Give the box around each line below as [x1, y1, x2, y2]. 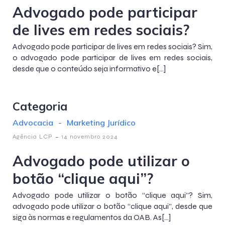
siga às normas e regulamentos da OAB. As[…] [13, 212, 171, 222]
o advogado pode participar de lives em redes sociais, [13, 53, 212, 62]
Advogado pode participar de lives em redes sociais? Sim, [13, 42, 212, 51]
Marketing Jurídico [67, 118, 136, 128]
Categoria [13, 99, 67, 114]
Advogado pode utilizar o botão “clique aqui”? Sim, [13, 190, 212, 200]
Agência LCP [13, 133, 53, 140]
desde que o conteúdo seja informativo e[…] [13, 64, 166, 73]
